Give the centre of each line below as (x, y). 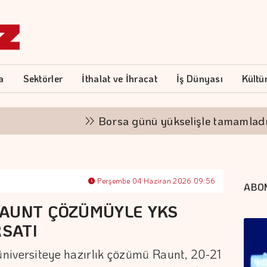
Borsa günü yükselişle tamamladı (150, 121)
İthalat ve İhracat (119, 78)
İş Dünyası (200, 78)
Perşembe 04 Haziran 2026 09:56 (156, 181)
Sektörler (43, 78)
